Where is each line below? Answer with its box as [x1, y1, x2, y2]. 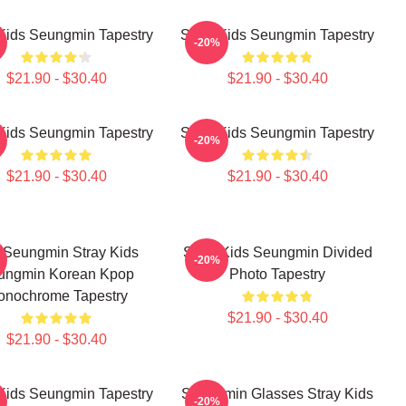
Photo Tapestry [229, 266, 325, 282]
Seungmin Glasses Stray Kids [181, 386, 373, 401]
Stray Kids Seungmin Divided [182, 245, 372, 260]
